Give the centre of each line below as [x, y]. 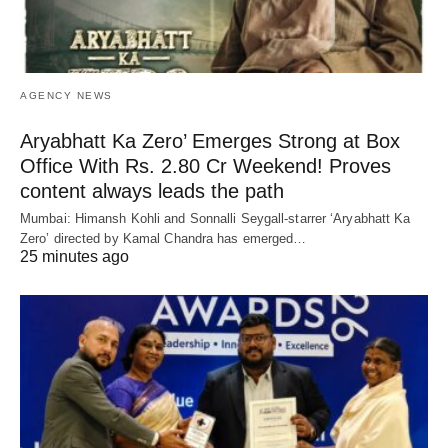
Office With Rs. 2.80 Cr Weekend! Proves [205, 166]
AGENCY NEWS [66, 96]
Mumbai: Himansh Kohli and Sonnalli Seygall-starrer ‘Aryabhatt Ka [215, 219]
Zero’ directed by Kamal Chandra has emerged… [163, 239]
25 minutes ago [74, 257]
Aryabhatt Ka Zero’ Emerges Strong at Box [210, 141]
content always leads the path [152, 191]
